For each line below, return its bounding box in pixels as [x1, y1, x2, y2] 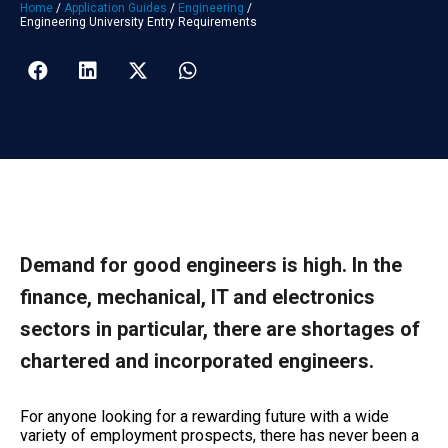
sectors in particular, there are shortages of [20, 316, 420, 341]
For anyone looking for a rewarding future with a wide [20, 406, 389, 426]
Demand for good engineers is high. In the [20, 252, 402, 277]
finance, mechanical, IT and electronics [20, 284, 375, 309]
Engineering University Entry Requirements [20, 14, 257, 29]
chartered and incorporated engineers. [20, 348, 374, 373]
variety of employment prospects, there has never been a [20, 425, 419, 445]
